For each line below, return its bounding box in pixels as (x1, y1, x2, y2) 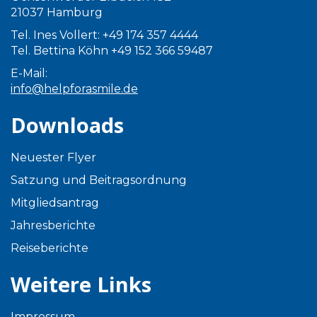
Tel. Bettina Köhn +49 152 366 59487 (11, 44, 213, 57)
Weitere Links (11, 270, 151, 298)
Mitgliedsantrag (11, 196, 99, 209)
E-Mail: (11, 67, 47, 80)
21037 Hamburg (11, 6, 103, 19)
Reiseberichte (11, 241, 88, 255)
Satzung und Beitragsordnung (11, 173, 187, 187)
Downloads (11, 111, 124, 139)
